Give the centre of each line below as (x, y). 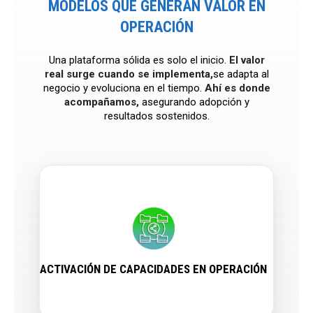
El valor (247, 60)
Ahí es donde (237, 88)
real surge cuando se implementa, (129, 74)
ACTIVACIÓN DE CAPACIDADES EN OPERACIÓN (153, 269)
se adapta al (241, 74)
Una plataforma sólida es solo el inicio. (139, 60)
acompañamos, (101, 102)
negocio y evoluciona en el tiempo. (124, 88)
